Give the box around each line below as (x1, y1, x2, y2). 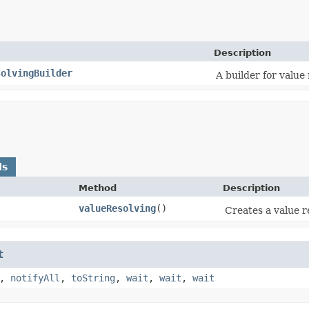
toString (71, 272, 115, 283)
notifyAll (10, 272, 60, 283)
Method (79, 182, 117, 193)
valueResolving (79, 202, 156, 214)
